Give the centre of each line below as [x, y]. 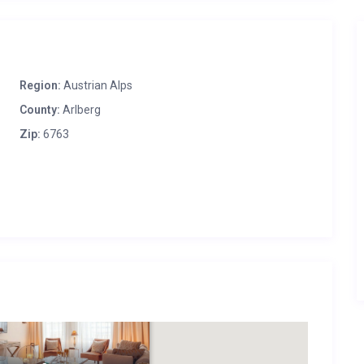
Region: [40, 85]
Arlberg [80, 110]
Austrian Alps [98, 85]
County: [40, 110]
